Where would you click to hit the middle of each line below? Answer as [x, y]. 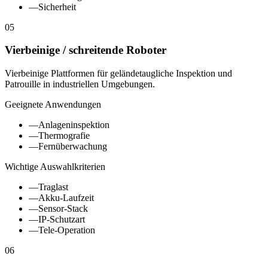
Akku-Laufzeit [66, 198]
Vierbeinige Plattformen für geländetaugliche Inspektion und [118, 73]
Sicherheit [57, 7]
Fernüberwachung [73, 146]
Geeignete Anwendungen [53, 104]
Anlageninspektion [74, 125]
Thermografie [64, 135]
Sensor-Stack [63, 208]
